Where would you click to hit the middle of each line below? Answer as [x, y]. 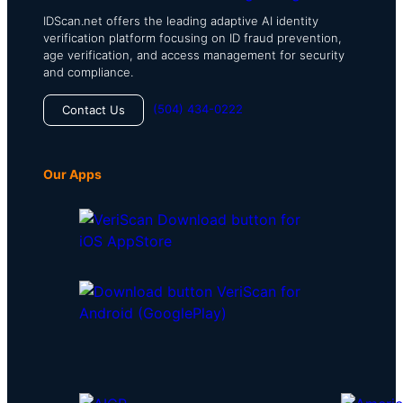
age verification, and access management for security [194, 54]
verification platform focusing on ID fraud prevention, [193, 37]
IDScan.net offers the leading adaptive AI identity [181, 20]
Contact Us [94, 109]
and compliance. [88, 72]
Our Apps [72, 174]
